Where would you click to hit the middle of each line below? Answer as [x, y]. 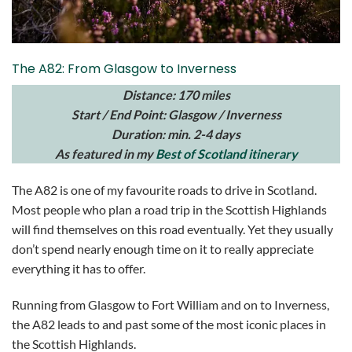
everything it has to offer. [80, 269]
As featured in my [105, 154]
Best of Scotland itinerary [226, 154]
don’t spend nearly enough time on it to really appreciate [163, 249]
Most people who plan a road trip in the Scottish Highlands [169, 210]
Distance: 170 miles [176, 95]
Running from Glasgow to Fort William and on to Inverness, [170, 304]
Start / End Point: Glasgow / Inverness [176, 115]
